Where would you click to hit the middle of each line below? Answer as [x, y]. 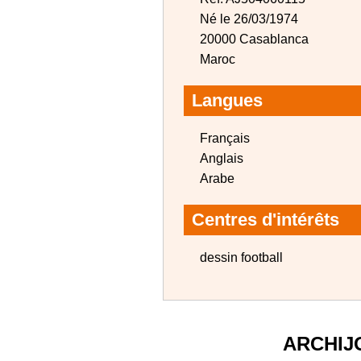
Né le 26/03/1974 [249, 19]
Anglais [222, 158]
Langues [227, 100]
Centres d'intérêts [266, 220]
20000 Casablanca [254, 39]
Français [225, 138]
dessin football [241, 257]
